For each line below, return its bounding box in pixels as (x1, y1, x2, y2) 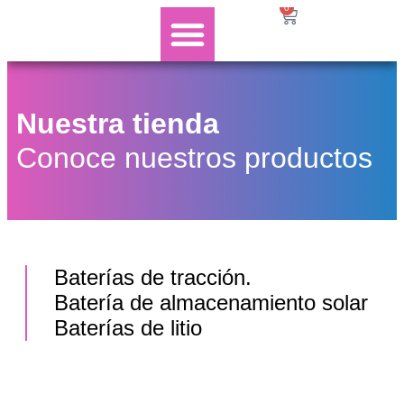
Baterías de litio (54, 316, 202, 340)
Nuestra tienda (16, 107, 219, 140)
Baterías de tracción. (54, 265, 252, 289)
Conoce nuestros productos (16, 142, 372, 174)
